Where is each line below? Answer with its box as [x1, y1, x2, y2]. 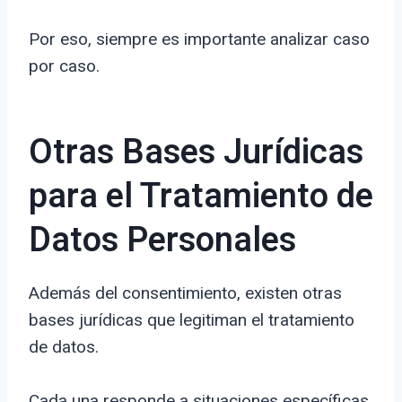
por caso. [29, 56, 100, 77]
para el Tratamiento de [29, 171, 373, 223]
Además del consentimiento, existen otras [29, 283, 342, 304]
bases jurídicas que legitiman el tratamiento [29, 310, 354, 331]
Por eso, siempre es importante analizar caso [29, 29, 370, 50]
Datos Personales [29, 215, 296, 267]
